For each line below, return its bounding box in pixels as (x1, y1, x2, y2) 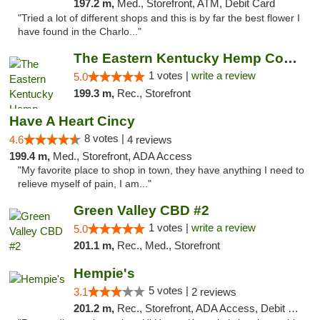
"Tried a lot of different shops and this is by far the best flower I (18, 13, 300, 24)
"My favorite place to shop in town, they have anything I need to (18, 165, 304, 176)
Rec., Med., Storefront (116, 239, 220, 251)
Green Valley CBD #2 (73, 203, 209, 218)
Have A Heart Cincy (9, 114, 135, 129)
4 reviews (127, 134, 172, 146)
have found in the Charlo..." (18, 26, 141, 37)
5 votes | (148, 284, 191, 296)
